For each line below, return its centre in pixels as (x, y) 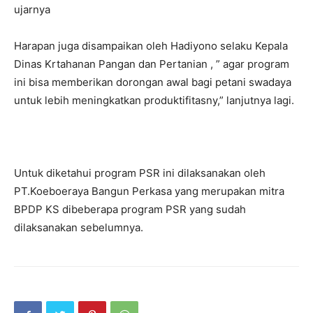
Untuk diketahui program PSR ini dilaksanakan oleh (140, 173)
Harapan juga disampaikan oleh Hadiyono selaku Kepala (151, 46)
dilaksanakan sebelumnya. (79, 227)
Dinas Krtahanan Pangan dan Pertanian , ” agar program (152, 64)
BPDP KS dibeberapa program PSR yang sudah (130, 209)
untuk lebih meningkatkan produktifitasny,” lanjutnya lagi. (154, 100)
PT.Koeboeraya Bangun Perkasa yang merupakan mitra (149, 191)
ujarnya (32, 9)
